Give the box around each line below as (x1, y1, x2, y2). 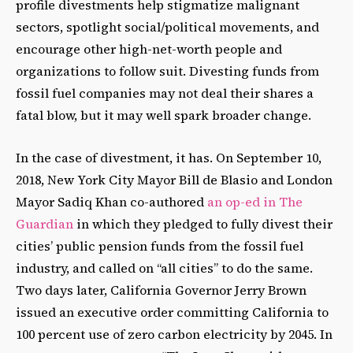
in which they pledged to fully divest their (73, 215, 333, 233)
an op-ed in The (207, 193, 303, 211)
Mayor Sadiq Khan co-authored (16, 193, 204, 211)
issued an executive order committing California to (16, 303, 329, 321)
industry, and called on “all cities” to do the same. (16, 259, 313, 277)
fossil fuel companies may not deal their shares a (16, 84, 314, 102)
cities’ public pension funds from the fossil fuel (16, 237, 303, 255)
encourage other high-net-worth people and (16, 40, 282, 58)
